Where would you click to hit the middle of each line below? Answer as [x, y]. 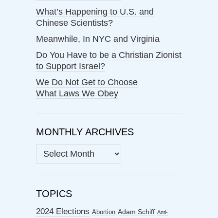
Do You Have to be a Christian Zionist [109, 55]
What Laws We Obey [77, 94]
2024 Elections [63, 212]
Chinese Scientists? [74, 23]
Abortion [104, 212]
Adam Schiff [136, 212]
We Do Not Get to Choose [87, 82]
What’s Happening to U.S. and [95, 12]
